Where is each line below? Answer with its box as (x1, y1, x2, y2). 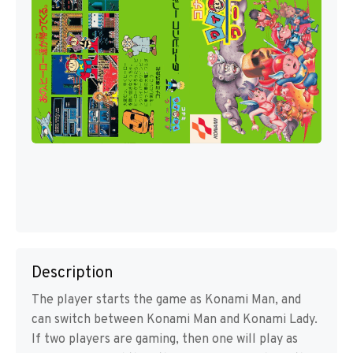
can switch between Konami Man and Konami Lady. (32, 312, 318, 328)
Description (32, 263, 113, 284)
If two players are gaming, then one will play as (32, 332, 298, 347)
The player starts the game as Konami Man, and (32, 292, 301, 308)
